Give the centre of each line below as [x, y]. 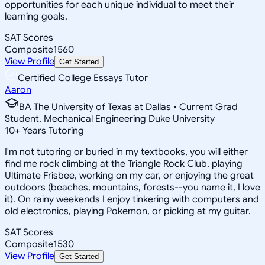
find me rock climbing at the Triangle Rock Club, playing [124, 164]
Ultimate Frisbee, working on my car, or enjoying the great [129, 175]
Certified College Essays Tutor [83, 78]
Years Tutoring [52, 130]
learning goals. [36, 16]
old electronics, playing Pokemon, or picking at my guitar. [128, 211]
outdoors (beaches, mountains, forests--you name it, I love [132, 187]
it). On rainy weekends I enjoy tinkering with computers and [132, 199]
